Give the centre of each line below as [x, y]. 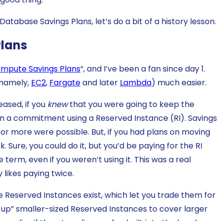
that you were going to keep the [131, 104]
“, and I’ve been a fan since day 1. [143, 69]
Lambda [136, 82]
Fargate [65, 82]
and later [100, 82]
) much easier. [179, 82]
